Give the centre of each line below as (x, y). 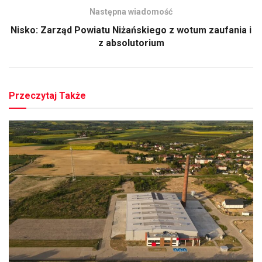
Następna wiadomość (131, 11)
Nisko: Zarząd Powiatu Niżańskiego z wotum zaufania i (131, 30)
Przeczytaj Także (47, 95)
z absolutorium (131, 43)
